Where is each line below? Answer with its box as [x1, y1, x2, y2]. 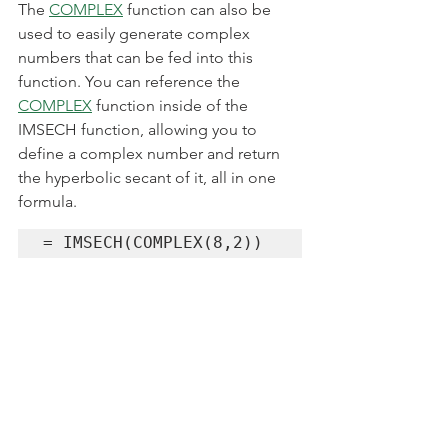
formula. [18, 191, 77, 211]
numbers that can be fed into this [18, 47, 257, 67]
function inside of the [92, 95, 252, 115]
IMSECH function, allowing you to [18, 119, 261, 139]
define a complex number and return [18, 143, 284, 163]
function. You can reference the [18, 71, 244, 91]
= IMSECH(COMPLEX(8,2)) [43, 232, 263, 252]
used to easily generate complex [18, 23, 254, 43]
